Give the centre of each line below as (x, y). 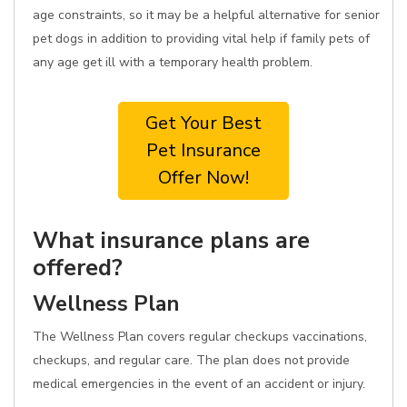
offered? (78, 268)
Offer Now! (203, 178)
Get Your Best (203, 123)
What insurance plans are (171, 240)
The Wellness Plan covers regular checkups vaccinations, (200, 337)
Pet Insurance (203, 150)
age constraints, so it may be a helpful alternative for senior (206, 15)
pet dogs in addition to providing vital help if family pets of (201, 39)
